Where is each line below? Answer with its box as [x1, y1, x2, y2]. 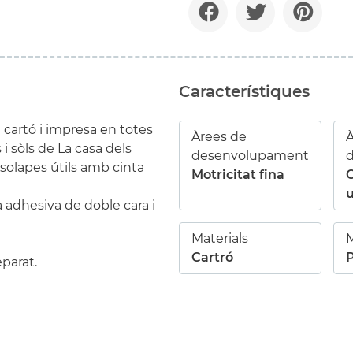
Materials [191, 231, 248, 246]
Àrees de [191, 129, 247, 144]
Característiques [179, 82, 310, 101]
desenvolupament [191, 148, 309, 163]
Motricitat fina [191, 167, 284, 182]
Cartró [191, 250, 233, 265]
